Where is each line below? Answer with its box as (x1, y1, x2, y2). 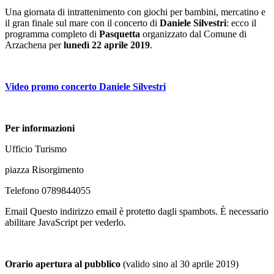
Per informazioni (5, 122, 75, 133)
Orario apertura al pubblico (5, 258, 120, 269)
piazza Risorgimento (5, 164, 84, 175)
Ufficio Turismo (5, 143, 67, 154)
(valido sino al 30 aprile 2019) (120, 258, 239, 269)
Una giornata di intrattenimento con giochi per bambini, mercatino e (5, 6, 265, 17)
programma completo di (5, 28, 99, 39)
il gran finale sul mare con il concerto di (5, 17, 160, 28)
